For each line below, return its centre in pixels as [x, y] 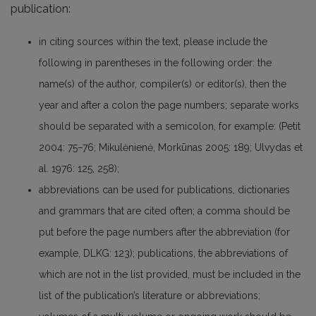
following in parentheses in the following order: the [155, 63]
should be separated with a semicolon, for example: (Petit [170, 127]
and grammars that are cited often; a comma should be [164, 211]
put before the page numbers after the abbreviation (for [164, 232]
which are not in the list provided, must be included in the [170, 275]
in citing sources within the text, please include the [153, 42]
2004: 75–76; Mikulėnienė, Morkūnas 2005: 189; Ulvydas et [171, 148]
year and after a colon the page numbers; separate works [169, 105]
